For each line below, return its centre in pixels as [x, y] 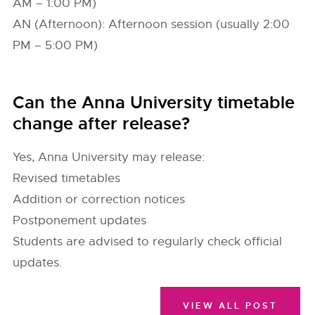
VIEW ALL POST [230, 306]
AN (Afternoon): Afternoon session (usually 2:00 [152, 24]
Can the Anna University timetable [154, 103]
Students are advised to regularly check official [148, 242]
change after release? [102, 124]
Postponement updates [80, 220]
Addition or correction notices [99, 199]
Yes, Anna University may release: [109, 157]
